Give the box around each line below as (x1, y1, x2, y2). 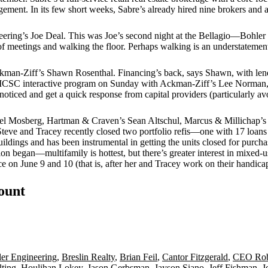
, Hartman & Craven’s (42, 115, 127, 126)
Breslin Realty (62, 251, 115, 262)
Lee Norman (216, 78, 266, 89)
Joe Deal (31, 31, 63, 41)
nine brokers (199, 4, 246, 14)
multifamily (45, 148, 88, 158)
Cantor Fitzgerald (162, 251, 228, 262)
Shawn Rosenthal (47, 68, 113, 78)
